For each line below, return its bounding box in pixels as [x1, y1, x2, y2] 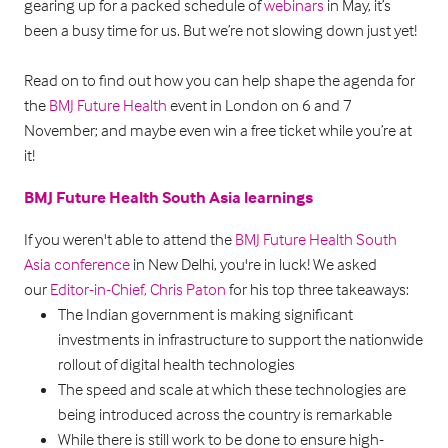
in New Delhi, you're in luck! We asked [130, 254, 377, 276]
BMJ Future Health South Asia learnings [24, 187, 313, 209]
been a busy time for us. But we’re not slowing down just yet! [24, 20, 420, 41]
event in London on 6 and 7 [167, 95, 352, 116]
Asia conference [24, 254, 130, 276]
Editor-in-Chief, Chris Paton [50, 279, 226, 301]
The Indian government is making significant [58, 304, 354, 326]
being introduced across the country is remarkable [58, 404, 393, 426]
